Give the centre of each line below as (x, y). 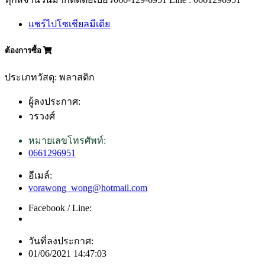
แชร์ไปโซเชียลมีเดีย (69, 24)
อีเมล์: (40, 175)
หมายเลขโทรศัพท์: (67, 140)
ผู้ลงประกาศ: (54, 101)
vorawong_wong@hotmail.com (88, 188)
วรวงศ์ (42, 116)
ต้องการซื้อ (24, 50)
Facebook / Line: (60, 208)
